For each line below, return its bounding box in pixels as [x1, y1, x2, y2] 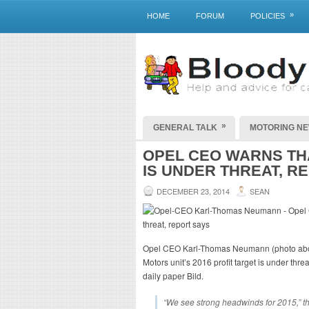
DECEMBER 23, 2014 [157, 186, 230, 197]
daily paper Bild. [143, 270, 203, 281]
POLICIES [250, 12, 285, 20]
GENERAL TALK [153, 123, 217, 132]
